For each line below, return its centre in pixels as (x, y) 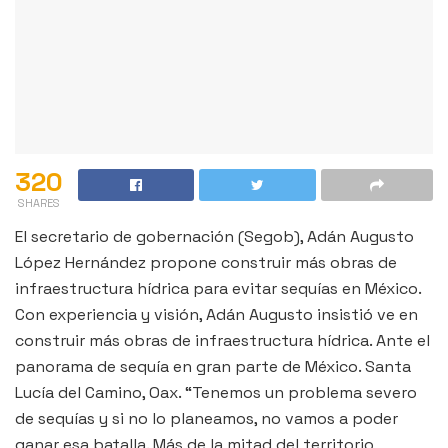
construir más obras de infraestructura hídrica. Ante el (222, 340)
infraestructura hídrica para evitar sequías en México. (218, 288)
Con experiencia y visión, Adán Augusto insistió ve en (216, 314)
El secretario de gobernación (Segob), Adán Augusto (214, 236)
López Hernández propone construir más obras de (206, 262)
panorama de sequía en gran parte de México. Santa (213, 366)
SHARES (39, 202)
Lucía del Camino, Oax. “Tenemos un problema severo (216, 392)
